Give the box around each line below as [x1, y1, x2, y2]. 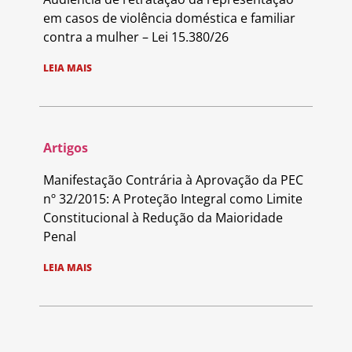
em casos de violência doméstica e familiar [43, 9, 295, 27]
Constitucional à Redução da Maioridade [43, 209, 283, 227]
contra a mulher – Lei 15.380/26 [43, 28, 229, 46]
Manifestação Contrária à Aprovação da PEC [43, 171, 303, 189]
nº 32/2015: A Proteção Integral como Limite [43, 190, 302, 208]
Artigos [43, 139, 88, 157]
